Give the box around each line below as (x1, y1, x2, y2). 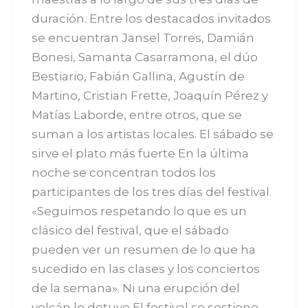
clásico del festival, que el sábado (31, 223, 229, 237)
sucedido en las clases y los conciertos (31, 261, 260, 276)
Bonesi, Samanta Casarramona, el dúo (31, 49, 258, 64)
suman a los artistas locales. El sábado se (31, 126, 274, 141)
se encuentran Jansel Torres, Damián (31, 30, 254, 45)
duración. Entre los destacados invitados (31, 11, 271, 25)
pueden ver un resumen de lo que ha (31, 242, 256, 256)
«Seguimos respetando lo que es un (31, 203, 247, 218)
